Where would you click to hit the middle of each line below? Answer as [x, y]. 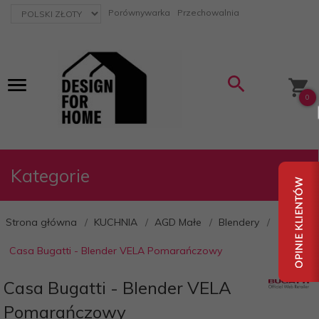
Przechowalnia [208, 12]
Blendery [239, 222]
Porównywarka [139, 12]
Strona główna [41, 222]
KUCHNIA [116, 222]
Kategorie [50, 176]
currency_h [32, 10]
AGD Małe [178, 222]
